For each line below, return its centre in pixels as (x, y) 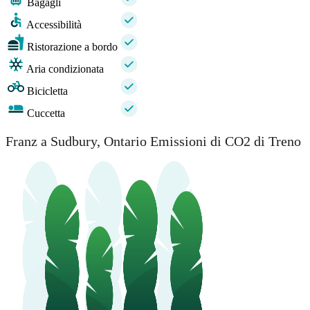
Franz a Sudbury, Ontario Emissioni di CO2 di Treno (153, 141)
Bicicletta (47, 91)
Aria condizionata (65, 69)
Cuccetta (46, 113)
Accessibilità (54, 25)
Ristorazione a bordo (72, 47)
